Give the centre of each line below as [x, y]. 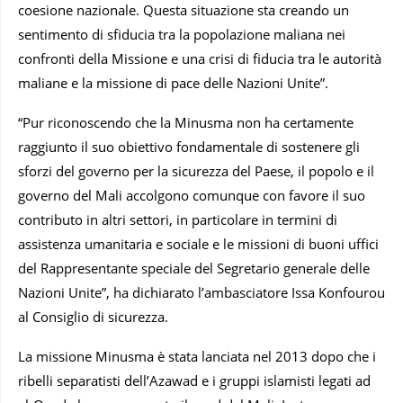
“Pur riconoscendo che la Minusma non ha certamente [186, 122]
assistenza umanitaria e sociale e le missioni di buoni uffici [198, 243]
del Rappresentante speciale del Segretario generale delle [194, 268]
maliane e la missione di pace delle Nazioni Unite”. [173, 82]
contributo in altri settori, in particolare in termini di [178, 219]
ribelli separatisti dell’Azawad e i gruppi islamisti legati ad [194, 380]
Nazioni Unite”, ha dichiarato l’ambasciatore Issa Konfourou [201, 292]
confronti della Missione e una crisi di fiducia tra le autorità [200, 58]
